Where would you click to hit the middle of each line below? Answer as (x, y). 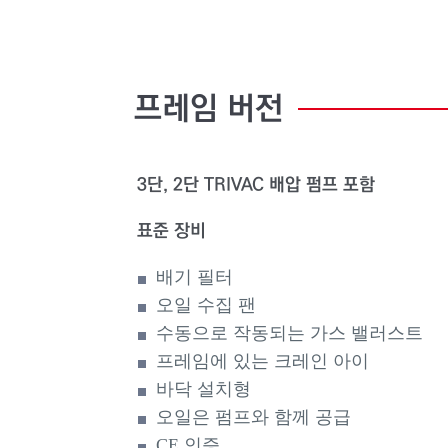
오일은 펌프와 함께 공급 (254, 417)
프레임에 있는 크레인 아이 (263, 361)
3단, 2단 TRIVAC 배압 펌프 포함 (256, 185)
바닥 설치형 (204, 389)
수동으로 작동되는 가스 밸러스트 (290, 333)
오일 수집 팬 (206, 305)
